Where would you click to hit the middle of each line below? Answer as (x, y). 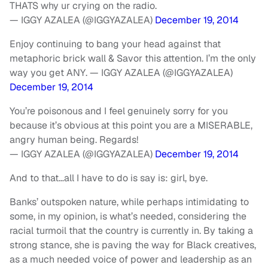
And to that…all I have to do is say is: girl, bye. (109, 178)
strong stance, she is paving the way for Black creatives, (133, 245)
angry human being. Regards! (74, 140)
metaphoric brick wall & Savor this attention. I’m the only (133, 59)
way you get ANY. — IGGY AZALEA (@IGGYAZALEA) (121, 73)
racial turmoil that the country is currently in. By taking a (131, 231)
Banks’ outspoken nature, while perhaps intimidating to (129, 202)
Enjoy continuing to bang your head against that (115, 44)
